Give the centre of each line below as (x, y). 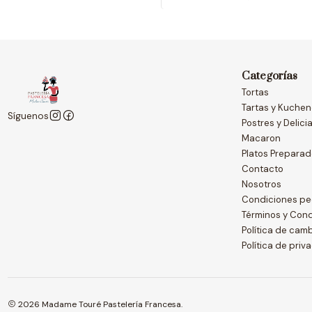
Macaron (262, 139)
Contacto (263, 169)
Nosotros (262, 185)
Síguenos (29, 116)
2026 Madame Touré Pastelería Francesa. (100, 305)
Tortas (256, 93)
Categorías (270, 76)
